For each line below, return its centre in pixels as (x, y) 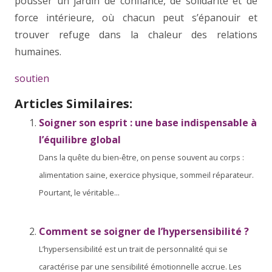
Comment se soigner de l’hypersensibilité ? (144, 231)
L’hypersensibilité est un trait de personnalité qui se (133, 249)
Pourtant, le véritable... (79, 192)
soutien (32, 78)
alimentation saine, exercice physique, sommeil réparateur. (146, 175)
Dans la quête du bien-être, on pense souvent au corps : (141, 157)
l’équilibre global (80, 139)
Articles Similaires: (73, 103)
